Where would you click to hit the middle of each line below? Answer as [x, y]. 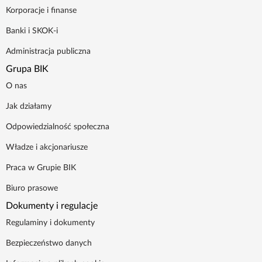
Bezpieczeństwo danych [49, 244]
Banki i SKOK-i [32, 31]
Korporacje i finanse [41, 11]
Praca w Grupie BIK [41, 168]
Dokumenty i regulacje [52, 206]
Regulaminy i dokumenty [50, 223]
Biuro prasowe [32, 189]
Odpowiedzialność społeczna [58, 127]
